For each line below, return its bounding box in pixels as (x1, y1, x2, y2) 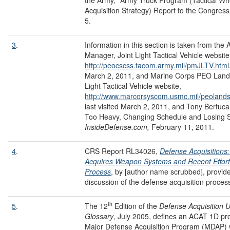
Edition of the (112, 200, 159, 211)
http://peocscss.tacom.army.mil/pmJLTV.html (85, 60, 229, 70)
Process (85, 166, 111, 177)
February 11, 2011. (151, 121, 214, 132)
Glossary (85, 210, 113, 221)
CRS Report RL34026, (85, 145, 160, 156)
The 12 (85, 200, 108, 211)
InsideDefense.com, (85, 121, 151, 132)
